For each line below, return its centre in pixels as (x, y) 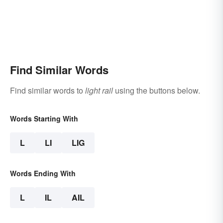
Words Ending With (43, 173)
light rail (99, 91)
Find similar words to (48, 91)
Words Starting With (44, 119)
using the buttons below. (157, 91)
